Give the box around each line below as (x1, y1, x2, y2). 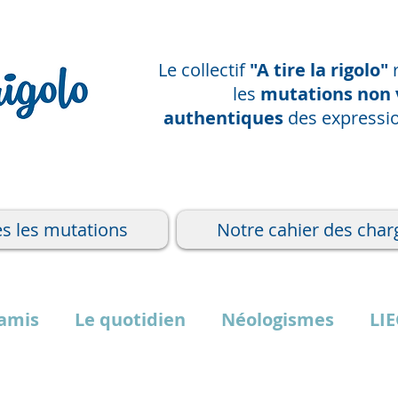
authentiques (163, 106, 283, 130)
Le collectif (158, 58, 250, 82)
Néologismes (221, 306, 334, 331)
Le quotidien (75, 306, 186, 331)
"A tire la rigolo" (250, 58, 393, 82)
